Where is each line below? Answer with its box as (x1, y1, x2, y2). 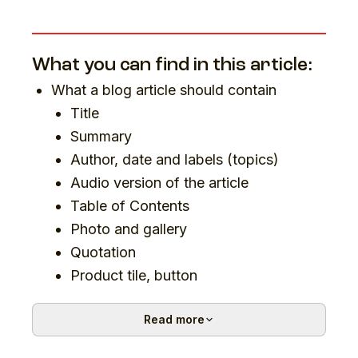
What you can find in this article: (32, 57, 312, 75)
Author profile (70, 290, 161, 307)
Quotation (70, 244, 136, 261)
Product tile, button (70, 267, 197, 284)
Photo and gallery (70, 221, 187, 237)
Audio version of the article (70, 174, 249, 191)
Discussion (70, 313, 142, 330)
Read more (144, 312, 205, 326)
